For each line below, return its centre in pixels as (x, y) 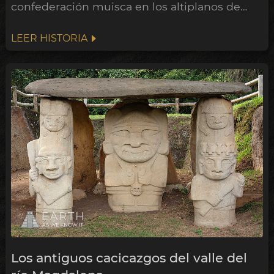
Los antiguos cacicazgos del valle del (129, 257)
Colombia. (38, 21)
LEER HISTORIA (49, 38)
